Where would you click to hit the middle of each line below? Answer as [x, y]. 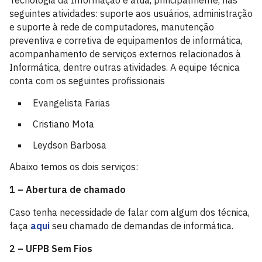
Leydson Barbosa [70, 145]
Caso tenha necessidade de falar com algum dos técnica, [130, 212]
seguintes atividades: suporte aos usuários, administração [131, 13]
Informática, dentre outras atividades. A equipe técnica [125, 67]
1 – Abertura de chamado [68, 189]
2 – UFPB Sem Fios [51, 249]
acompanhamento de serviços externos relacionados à [125, 54]
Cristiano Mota [63, 124]
